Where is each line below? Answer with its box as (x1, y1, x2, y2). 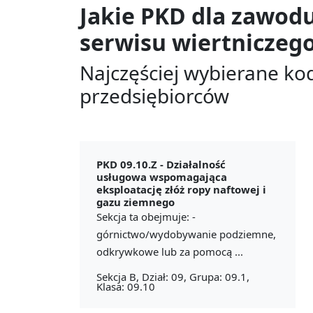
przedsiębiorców (80, 82, 229, 109)
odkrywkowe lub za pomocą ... (96, 244, 243, 259)
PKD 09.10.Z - (96, 156, 166, 171)
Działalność (166, 156, 226, 171)
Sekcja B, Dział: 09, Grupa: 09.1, (96, 269, 249, 284)
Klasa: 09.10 (96, 279, 155, 293)
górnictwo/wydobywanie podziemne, (96, 226, 276, 241)
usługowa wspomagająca (96, 169, 227, 184)
